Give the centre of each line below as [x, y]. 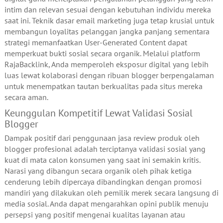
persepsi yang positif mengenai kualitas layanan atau [95, 215]
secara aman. [26, 97]
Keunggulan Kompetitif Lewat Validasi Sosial [98, 113]
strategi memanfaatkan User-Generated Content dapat [96, 43]
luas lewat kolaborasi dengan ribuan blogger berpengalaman [109, 75]
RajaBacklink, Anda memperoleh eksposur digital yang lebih [106, 64]
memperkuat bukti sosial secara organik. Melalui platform [102, 54]
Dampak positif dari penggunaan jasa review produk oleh [102, 138]
